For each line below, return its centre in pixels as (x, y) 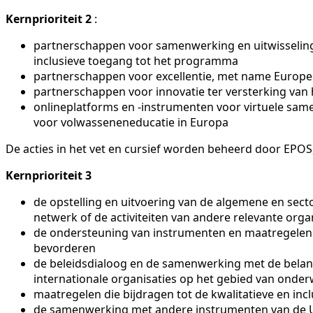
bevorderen (65, 248)
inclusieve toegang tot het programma (136, 60)
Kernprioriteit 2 (49, 19)
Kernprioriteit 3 (49, 175)
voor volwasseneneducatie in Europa (131, 122)
